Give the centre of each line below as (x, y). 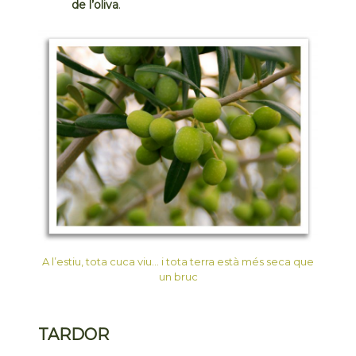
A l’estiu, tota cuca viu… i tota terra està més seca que (178, 262)
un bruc (178, 277)
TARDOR (74, 334)
